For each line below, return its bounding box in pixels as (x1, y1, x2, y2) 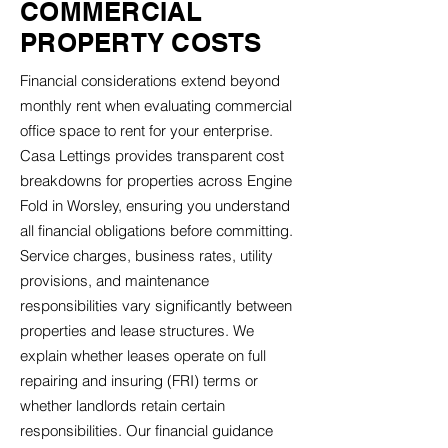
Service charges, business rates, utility (20, 246, 273, 265)
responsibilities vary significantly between (20, 296, 292, 315)
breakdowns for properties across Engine (20, 171, 292, 190)
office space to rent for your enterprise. (20, 121, 273, 140)
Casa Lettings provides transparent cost (20, 146, 284, 165)
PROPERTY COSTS (20, 27, 262, 58)
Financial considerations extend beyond (20, 71, 280, 90)
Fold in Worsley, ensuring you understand (20, 196, 290, 215)
